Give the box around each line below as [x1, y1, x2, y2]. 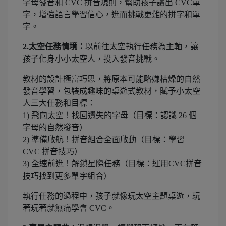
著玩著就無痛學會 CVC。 [23, 203, 115, 212]
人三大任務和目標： [23, 98, 95, 107]
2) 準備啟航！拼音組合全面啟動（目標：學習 [23, 135, 185, 144]
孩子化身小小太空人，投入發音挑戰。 [23, 54, 160, 63]
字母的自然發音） [23, 123, 87, 132]
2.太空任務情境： [23, 42, 85, 51]
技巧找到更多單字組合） [23, 171, 111, 180]
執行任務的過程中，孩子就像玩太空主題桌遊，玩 [23, 191, 200, 200]
